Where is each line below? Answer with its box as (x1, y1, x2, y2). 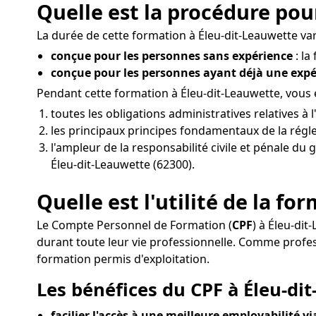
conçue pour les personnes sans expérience (51, 47, 293, 63)
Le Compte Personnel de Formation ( (37, 217, 232, 233)
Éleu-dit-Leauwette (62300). (51, 156, 195, 172)
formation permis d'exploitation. (37, 251, 209, 267)
